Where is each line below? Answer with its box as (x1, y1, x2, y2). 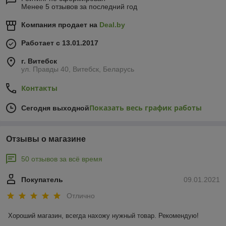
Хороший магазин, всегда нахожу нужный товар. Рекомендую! (8, 211, 199, 219)
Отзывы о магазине (6, 135, 86, 144)
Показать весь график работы (89, 103, 202, 113)
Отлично (67, 191, 95, 200)
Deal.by (99, 21, 125, 29)
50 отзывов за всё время (21, 155, 102, 163)
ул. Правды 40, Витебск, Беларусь (21, 65, 134, 74)
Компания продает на (21, 21, 99, 29)
